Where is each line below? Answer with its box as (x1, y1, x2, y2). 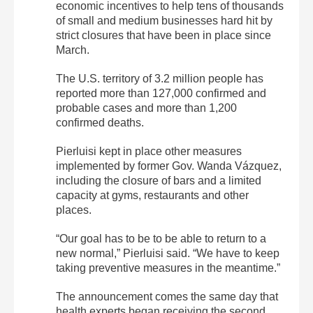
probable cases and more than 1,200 (56, 101, 237, 114)
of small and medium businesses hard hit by (56, 14, 272, 27)
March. (56, 43, 89, 56)
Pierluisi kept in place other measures (56, 145, 242, 157)
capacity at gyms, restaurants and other (56, 189, 249, 201)
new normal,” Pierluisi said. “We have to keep (56, 247, 279, 259)
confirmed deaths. (56, 116, 144, 129)
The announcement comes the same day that (56, 290, 278, 303)
